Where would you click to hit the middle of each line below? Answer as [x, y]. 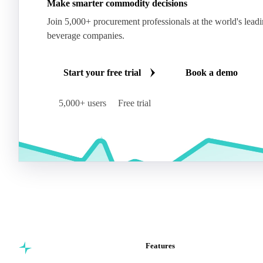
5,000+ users [82, 103]
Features [161, 245]
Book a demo [212, 72]
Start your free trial [102, 72]
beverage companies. [86, 35]
